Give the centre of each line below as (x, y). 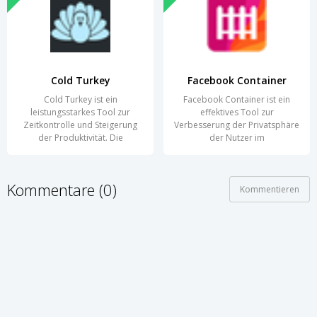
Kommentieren (270, 190)
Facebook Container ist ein (237, 100)
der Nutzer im (237, 138)
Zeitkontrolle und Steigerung (80, 125)
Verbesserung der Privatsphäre (237, 125)
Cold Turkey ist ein (80, 100)
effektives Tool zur (237, 113)
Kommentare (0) (62, 189)
